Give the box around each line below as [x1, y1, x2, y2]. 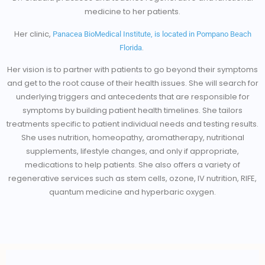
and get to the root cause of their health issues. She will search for [7, 77, 258, 89]
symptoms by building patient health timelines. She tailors [22, 104, 243, 116]
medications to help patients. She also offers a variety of [25, 159, 240, 170]
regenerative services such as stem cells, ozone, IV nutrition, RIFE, [8, 172, 257, 184]
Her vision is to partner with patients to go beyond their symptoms [7, 63, 258, 75]
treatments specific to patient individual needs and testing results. [7, 118, 258, 130]
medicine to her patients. [85, 6, 180, 18]
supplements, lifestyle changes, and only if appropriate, [26, 145, 239, 157]
